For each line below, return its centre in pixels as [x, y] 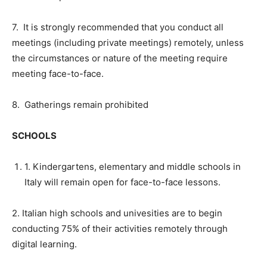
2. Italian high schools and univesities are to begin [117, 213]
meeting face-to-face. [58, 73]
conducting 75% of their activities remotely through [120, 228]
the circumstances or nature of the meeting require [120, 58]
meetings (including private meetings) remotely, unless [128, 42]
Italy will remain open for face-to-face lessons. [122, 182]
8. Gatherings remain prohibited [80, 104]
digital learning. [44, 244]
